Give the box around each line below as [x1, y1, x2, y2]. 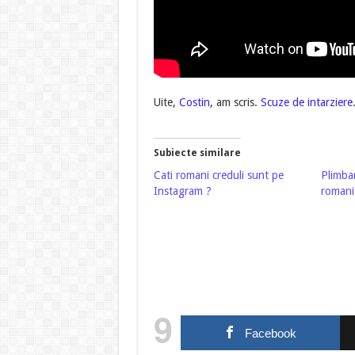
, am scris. [209, 96, 258, 109]
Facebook [245, 326, 297, 341]
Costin [178, 96, 210, 109]
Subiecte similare [153, 147, 241, 159]
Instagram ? [153, 185, 212, 198]
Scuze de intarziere [257, 96, 353, 109]
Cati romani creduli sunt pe [153, 169, 284, 182]
